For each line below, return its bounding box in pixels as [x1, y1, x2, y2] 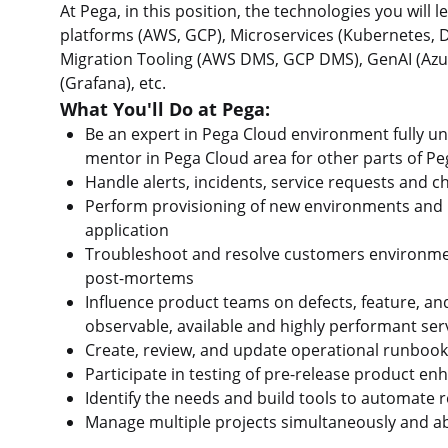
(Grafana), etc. [60, 72, 166, 95]
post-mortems [84, 267, 194, 290]
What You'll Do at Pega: [60, 96, 270, 122]
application [84, 219, 169, 242]
